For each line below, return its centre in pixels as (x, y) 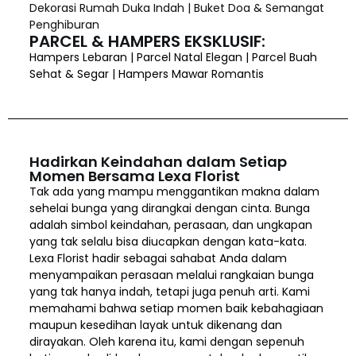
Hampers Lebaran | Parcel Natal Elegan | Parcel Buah (173, 57)
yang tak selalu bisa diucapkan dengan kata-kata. (168, 241)
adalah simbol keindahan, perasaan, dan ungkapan (170, 224)
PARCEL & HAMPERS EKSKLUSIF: (147, 41)
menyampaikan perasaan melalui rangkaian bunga (171, 275)
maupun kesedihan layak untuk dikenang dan (155, 325)
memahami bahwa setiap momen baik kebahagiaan (176, 308)
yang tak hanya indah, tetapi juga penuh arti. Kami (169, 291)
